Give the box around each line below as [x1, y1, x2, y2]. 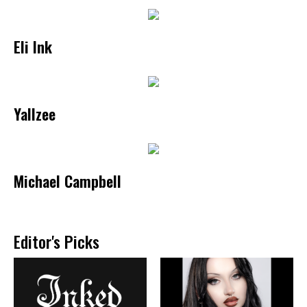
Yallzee [14, 101, 56, 125]
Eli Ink [14, 34, 52, 58]
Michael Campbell [14, 169, 121, 192]
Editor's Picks [14, 228, 99, 254]
